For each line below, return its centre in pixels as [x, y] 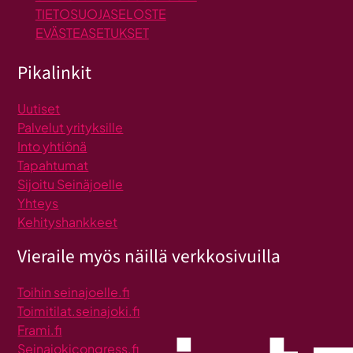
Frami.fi [40, 329]
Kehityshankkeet [68, 222]
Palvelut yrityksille [71, 128]
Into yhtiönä [52, 147]
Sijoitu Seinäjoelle [71, 184]
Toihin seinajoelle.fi [74, 292]
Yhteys [38, 203]
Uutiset [39, 109]
